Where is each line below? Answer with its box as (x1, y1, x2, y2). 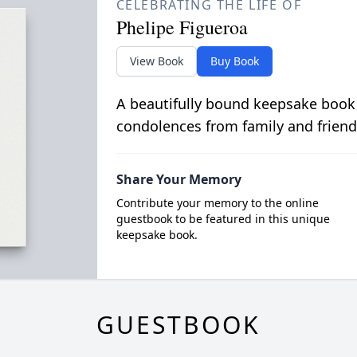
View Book (129, 53, 183, 69)
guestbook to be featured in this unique (116, 211, 330, 226)
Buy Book (210, 53, 259, 69)
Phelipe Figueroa (116, 14, 248, 40)
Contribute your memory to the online (116, 195, 319, 210)
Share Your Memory (116, 171, 241, 188)
